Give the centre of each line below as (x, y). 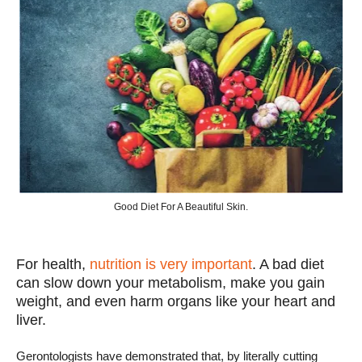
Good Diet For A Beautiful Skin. (181, 207)
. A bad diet (288, 264)
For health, (53, 264)
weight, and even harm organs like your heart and (176, 301)
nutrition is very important (171, 264)
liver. (31, 320)
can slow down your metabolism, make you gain (170, 283)
